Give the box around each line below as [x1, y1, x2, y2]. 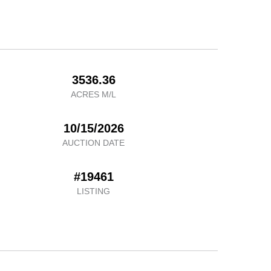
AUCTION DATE [62, 138, 125, 148]
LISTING [77, 186, 111, 196]
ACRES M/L [71, 90, 117, 99]
